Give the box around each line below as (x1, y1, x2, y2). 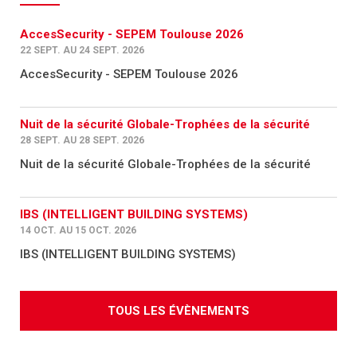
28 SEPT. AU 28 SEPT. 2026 (20, 134, 144, 146)
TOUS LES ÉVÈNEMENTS (108, 303, 249, 318)
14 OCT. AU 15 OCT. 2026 (20, 224, 136, 236)
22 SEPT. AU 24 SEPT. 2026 (20, 44, 144, 56)
